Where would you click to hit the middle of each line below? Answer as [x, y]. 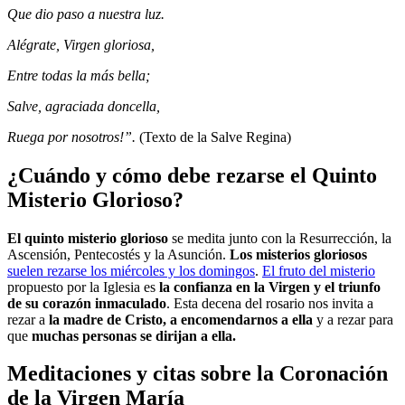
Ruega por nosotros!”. [73, 137]
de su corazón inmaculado [87, 303]
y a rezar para [353, 319]
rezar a [28, 319]
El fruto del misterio [319, 270]
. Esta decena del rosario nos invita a [270, 303]
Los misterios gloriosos [298, 254]
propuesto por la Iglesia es [81, 287]
